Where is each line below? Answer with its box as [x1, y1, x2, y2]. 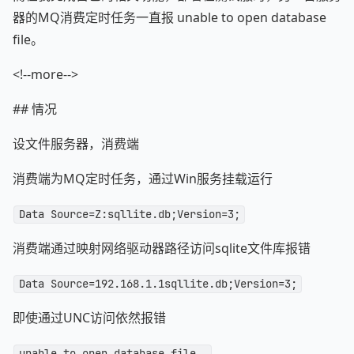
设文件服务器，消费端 [13, 135, 139, 153]
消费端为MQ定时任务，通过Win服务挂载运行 [13, 170, 273, 188]
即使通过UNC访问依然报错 [13, 309, 166, 327]
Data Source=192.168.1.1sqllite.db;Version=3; [18, 277, 297, 292]
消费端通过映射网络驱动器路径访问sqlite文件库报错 [13, 239, 311, 258]
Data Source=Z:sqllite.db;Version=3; [18, 207, 240, 222]
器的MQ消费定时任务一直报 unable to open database [13, 9, 326, 27]
